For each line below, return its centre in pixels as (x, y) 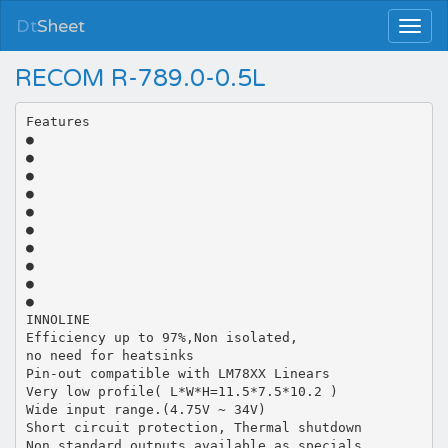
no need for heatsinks (109, 355)
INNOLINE (57, 319)
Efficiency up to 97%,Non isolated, (161, 337)
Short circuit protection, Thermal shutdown (193, 427)
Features (57, 121)
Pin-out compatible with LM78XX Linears (177, 373)
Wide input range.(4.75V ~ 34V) (145, 409)
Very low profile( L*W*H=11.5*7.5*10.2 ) (181, 391)
